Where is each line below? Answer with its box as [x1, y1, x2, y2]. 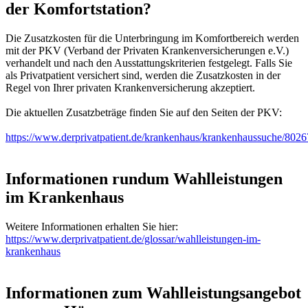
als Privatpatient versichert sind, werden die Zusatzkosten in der [5, 69, 280, 81]
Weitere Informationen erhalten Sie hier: [5, 220, 178, 232]
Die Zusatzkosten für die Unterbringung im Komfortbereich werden [5, 32, 299, 44]
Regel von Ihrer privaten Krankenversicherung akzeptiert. [5, 81, 258, 93]
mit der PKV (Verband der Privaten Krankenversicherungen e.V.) [5, 44, 289, 56]
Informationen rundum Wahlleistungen [5, 169, 283, 188]
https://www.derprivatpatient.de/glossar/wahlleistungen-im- [5, 232, 261, 245]
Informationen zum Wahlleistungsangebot [5, 283, 301, 302]
